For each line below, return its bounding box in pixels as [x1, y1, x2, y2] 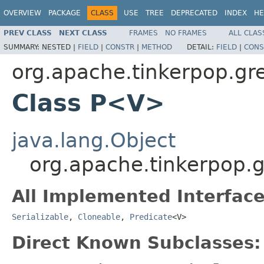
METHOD [141, 42, 172, 51]
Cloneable [78, 212, 120, 222]
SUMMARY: [4, 42, 42, 51]
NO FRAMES [165, 28, 207, 37]
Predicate [130, 212, 172, 222]
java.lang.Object [12, 128, 176, 152]
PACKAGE [48, 9, 81, 17]
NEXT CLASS [59, 28, 107, 37]
